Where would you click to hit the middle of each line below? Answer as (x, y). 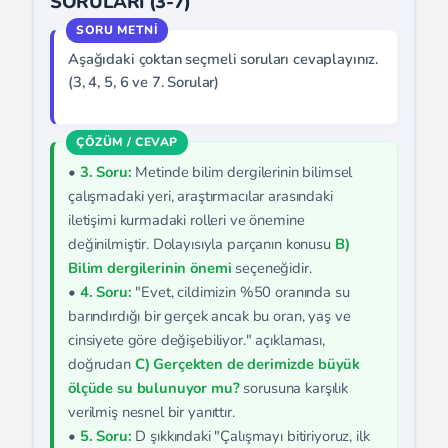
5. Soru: (105, 436)
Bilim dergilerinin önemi (150, 268)
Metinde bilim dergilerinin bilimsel (242, 172)
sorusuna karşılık (293, 388)
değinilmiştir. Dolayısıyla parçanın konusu (201, 244)
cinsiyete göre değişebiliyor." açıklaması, (196, 340)
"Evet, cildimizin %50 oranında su (240, 292)
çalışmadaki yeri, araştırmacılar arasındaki (200, 196)
